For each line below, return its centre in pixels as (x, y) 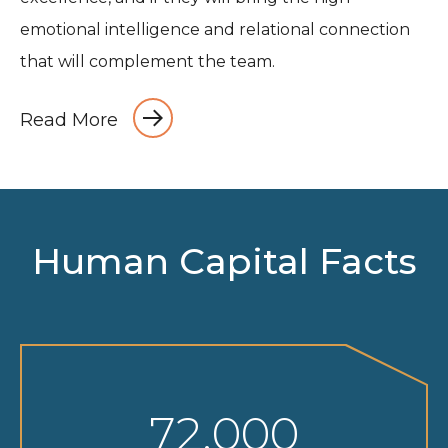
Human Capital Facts (224, 261)
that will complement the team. (147, 61)
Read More (69, 120)
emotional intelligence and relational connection (215, 29)
